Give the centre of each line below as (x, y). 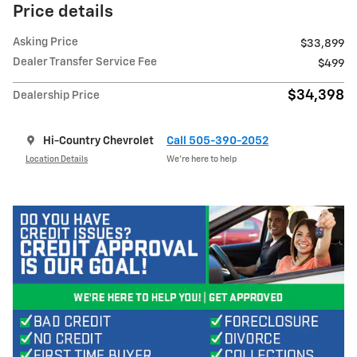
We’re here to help (202, 159)
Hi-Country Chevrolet (98, 141)
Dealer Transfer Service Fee (85, 63)
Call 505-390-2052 (218, 141)
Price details (63, 13)
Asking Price (45, 43)
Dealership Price (56, 96)
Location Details (57, 159)
